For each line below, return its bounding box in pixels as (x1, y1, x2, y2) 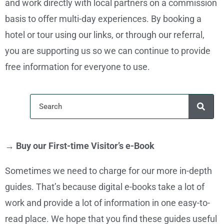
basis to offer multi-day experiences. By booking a (5, 13, 201, 24)
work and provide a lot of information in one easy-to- (5, 197, 210, 208)
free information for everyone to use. (5, 61, 150, 72)
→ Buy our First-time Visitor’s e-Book (5, 140, 154, 151)
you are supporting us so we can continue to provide (5, 45, 210, 56)
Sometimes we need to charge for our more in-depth (5, 165, 212, 176)
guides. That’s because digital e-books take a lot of (5, 181, 204, 192)
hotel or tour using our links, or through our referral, (5, 29, 204, 40)
